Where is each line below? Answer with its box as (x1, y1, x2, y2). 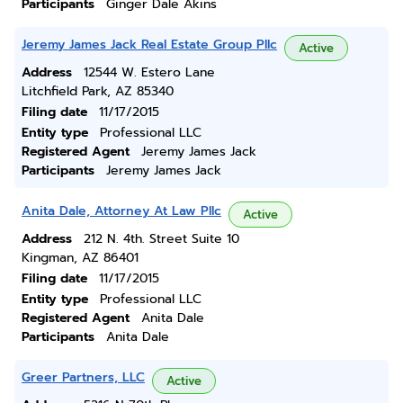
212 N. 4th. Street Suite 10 (84, 229, 239, 248)
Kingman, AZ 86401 (22, 248, 139, 267)
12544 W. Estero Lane (84, 63, 215, 82)
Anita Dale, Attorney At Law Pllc (22, 201, 221, 220)
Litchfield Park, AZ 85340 (22, 82, 174, 101)
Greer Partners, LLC (22, 368, 145, 387)
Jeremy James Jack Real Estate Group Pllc (22, 35, 277, 54)
